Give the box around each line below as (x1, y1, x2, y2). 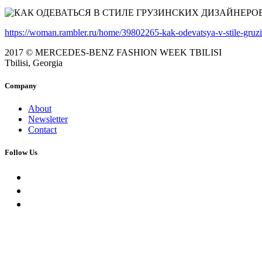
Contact (28, 125, 57, 135)
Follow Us (5, 148, 37, 157)
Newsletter (28, 114, 68, 125)
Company (5, 81, 37, 91)
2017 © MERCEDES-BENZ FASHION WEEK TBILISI (5, 47, 222, 57)
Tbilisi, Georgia (5, 57, 63, 68)
